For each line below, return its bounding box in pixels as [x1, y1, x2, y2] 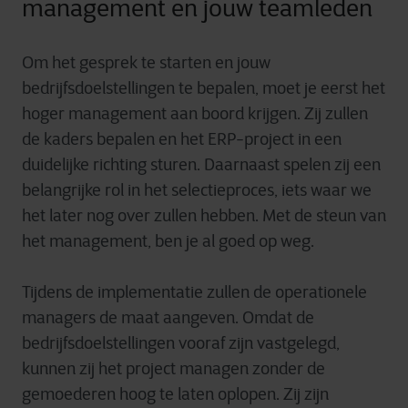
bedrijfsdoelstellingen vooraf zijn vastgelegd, [22, 332, 340, 353]
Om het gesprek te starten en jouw [22, 52, 270, 73]
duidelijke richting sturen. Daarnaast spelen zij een [22, 154, 381, 175]
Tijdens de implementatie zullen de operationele [22, 281, 367, 302]
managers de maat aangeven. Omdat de [22, 307, 314, 328]
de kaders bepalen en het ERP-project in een [22, 128, 342, 149]
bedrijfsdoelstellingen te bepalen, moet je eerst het [22, 77, 385, 98]
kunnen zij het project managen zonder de [22, 358, 325, 379]
